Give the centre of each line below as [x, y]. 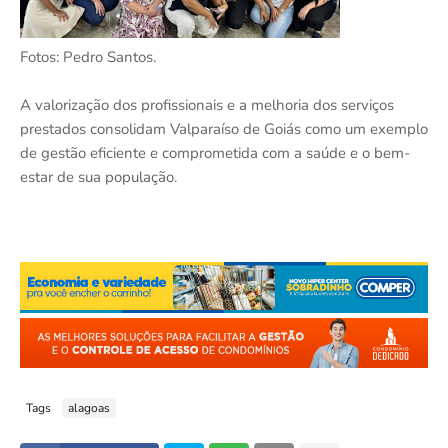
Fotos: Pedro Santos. [88, 57]
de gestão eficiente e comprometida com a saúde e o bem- [215, 153]
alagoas [89, 407]
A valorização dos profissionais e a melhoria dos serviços [207, 105]
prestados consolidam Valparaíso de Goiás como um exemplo [224, 129]
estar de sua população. [98, 177]
